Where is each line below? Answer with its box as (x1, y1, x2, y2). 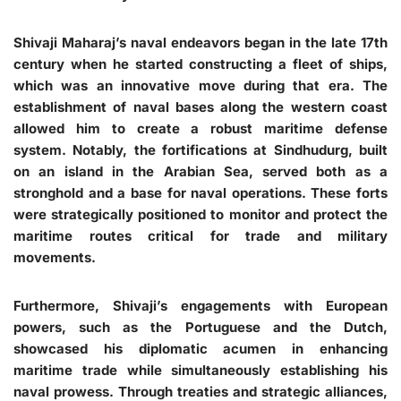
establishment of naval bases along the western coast (13, 98, 388, 115)
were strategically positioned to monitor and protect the (13, 206, 388, 223)
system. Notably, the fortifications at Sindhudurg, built (13, 141, 388, 158)
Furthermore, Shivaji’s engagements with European (13, 297, 388, 314)
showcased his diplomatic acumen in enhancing (13, 340, 388, 357)
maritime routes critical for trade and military (13, 227, 388, 244)
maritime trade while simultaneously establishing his (13, 362, 388, 379)
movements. (13, 249, 96, 266)
